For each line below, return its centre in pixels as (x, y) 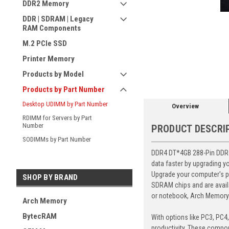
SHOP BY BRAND (50, 177)
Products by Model (53, 74)
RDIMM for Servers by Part (57, 118)
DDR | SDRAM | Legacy (58, 19)
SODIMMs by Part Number (57, 139)
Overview (186, 106)
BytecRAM (40, 216)
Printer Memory (49, 59)
